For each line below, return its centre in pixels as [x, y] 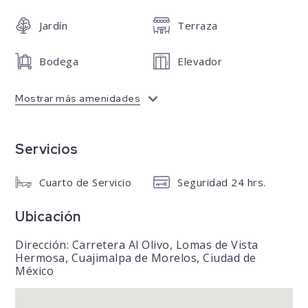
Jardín [54, 26]
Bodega [59, 62]
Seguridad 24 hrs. [222, 183]
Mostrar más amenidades [78, 99]
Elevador [200, 62]
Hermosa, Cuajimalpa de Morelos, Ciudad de [136, 258]
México [35, 271]
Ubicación [48, 217]
